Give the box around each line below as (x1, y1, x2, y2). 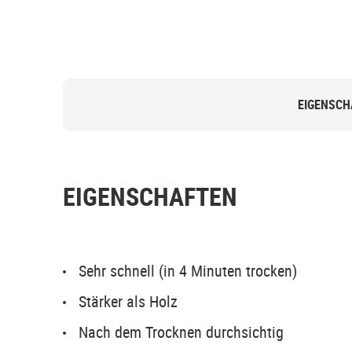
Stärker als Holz (79, 291, 178, 312)
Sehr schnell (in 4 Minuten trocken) (79, 260, 297, 281)
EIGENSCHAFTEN (63, 179, 237, 213)
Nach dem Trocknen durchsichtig (79, 321, 284, 343)
